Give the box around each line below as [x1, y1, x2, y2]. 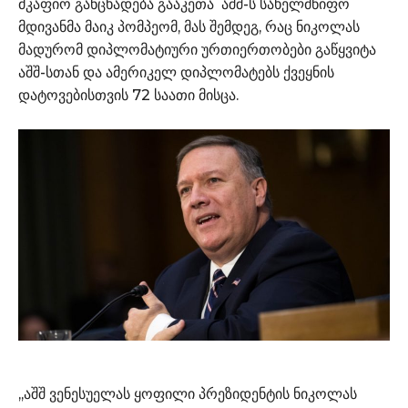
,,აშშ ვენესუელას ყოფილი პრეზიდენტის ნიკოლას [18, 384, 357, 403]
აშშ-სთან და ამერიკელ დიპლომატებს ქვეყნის [18, 64, 334, 82]
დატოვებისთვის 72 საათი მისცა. [18, 87, 242, 105]
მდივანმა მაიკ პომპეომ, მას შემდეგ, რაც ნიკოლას [18, 18, 360, 36]
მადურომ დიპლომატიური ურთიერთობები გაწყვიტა [18, 41, 376, 59]
